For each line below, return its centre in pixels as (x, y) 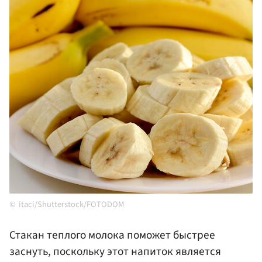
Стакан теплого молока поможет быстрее (112, 235)
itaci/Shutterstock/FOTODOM (71, 205)
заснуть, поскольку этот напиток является (115, 252)
